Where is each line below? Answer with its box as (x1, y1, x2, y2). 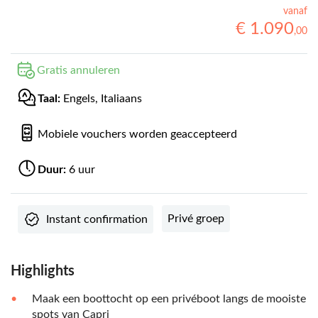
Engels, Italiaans (63, 93, 142, 105)
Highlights (11, 264, 75, 279)
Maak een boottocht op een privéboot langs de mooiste (32, 293, 306, 305)
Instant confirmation (46, 214, 148, 226)
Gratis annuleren (37, 65, 120, 77)
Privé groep (168, 213, 224, 225)
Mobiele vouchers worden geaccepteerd (38, 128, 237, 141)
